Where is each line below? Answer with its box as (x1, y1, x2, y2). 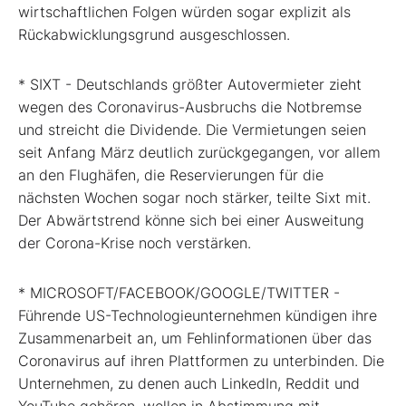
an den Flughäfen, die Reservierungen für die (18, 166, 324, 185)
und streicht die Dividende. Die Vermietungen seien (18, 121, 366, 140)
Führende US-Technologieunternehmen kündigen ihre (18, 306, 377, 325)
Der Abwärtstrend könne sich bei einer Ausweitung (18, 211, 364, 230)
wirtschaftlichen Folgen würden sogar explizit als (18, 3, 351, 22)
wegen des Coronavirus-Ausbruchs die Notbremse (18, 98, 362, 117)
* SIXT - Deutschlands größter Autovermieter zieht (18, 75, 362, 94)
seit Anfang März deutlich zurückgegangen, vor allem (18, 143, 381, 162)
